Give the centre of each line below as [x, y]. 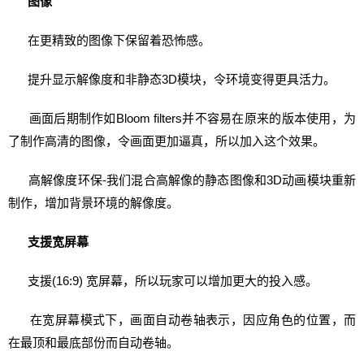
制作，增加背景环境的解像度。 [93, 203]
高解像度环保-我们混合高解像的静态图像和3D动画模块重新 [182, 180]
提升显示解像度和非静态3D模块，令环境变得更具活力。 [172, 79]
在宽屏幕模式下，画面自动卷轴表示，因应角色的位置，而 [182, 320]
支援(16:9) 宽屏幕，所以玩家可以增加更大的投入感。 [163, 281]
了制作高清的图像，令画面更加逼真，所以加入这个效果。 [167, 141]
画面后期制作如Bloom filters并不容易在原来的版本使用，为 [182, 118]
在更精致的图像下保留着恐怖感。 [109, 40]
